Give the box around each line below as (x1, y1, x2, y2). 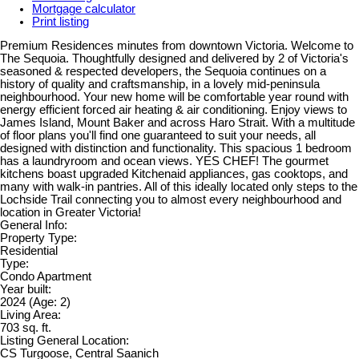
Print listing (32, 14, 89, 28)
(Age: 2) (29, 296, 71, 309)
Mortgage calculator (32, 2, 135, 15)
